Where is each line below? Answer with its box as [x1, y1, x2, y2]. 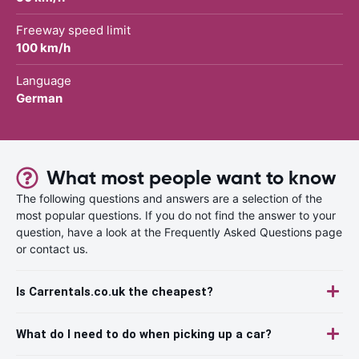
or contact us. [16, 241, 88, 256]
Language [16, 72, 71, 88]
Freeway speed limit [16, 22, 131, 38]
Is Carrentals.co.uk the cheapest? [16, 284, 213, 299]
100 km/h [16, 39, 71, 55]
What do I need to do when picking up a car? [16, 326, 272, 341]
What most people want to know [46, 165, 336, 190]
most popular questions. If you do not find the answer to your [16, 208, 336, 222]
